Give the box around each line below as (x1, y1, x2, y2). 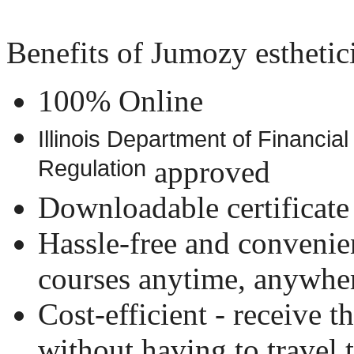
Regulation (38, 155, 146, 190)
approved (146, 155, 270, 190)
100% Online (38, 84, 203, 119)
